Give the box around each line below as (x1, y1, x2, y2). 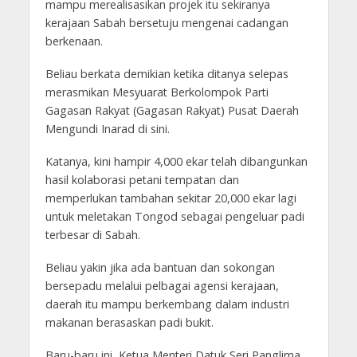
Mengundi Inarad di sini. (45, 120, 170, 136)
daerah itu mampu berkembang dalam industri (45, 296, 289, 312)
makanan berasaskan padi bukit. (45, 314, 217, 330)
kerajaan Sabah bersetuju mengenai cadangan (45, 15, 288, 31)
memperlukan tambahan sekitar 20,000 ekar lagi (45, 190, 296, 206)
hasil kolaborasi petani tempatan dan (45, 171, 239, 187)
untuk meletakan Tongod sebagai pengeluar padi (45, 208, 304, 224)
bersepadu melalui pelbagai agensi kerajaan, (45, 277, 279, 293)
